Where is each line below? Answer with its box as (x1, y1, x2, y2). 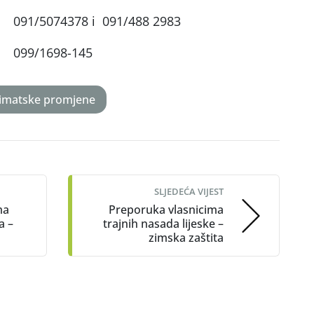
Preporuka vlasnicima (109, 202, 224, 218)
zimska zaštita (149, 230, 224, 246)
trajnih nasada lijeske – (103, 216, 224, 232)
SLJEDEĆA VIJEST (154, 185, 224, 198)
